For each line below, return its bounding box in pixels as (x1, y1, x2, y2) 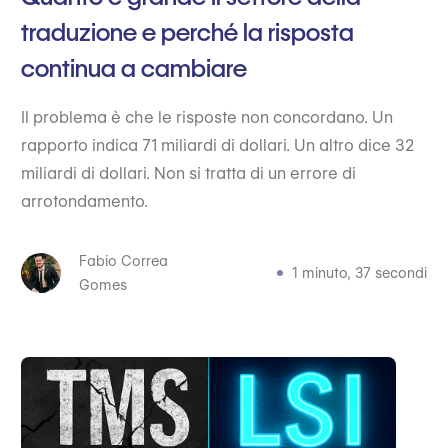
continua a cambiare (20, 54, 247, 83)
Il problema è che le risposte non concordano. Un (20, 108, 393, 127)
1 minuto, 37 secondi (292, 265, 428, 281)
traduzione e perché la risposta (20, 18, 354, 47)
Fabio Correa (78, 253, 168, 269)
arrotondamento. (20, 192, 148, 211)
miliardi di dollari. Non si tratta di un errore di (20, 164, 356, 183)
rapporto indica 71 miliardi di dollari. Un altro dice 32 (20, 136, 414, 155)
